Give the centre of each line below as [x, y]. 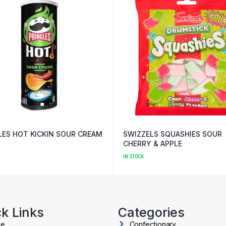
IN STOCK [134, 156]
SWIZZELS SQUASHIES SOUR [173, 134]
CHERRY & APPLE [153, 143]
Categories [151, 212]
